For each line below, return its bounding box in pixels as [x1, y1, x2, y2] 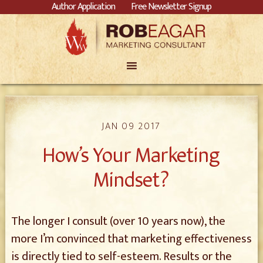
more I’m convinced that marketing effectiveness [11, 229, 252, 249]
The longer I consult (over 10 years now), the [11, 211, 225, 231]
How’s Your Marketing [42, 138, 220, 173]
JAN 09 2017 [102, 119, 161, 134]
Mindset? [93, 163, 169, 197]
